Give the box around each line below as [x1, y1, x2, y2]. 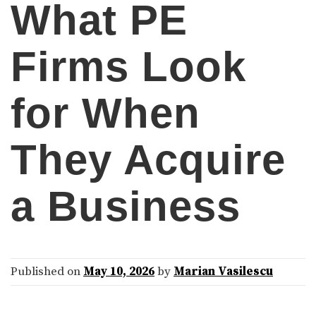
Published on [11, 264, 83, 280]
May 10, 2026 [83, 264, 154, 280]
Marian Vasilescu [174, 264, 273, 280]
